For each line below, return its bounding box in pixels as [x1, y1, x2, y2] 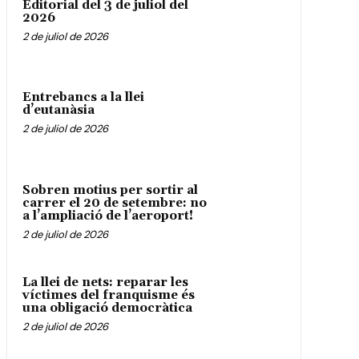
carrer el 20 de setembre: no [22, 195, 207, 211]
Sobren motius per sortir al [22, 182, 198, 198]
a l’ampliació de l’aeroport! [22, 208, 193, 224]
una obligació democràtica [22, 300, 192, 316]
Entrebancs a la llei [22, 90, 144, 106]
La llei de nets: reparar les [22, 274, 188, 290]
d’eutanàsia [22, 103, 95, 119]
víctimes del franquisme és [22, 287, 195, 303]
